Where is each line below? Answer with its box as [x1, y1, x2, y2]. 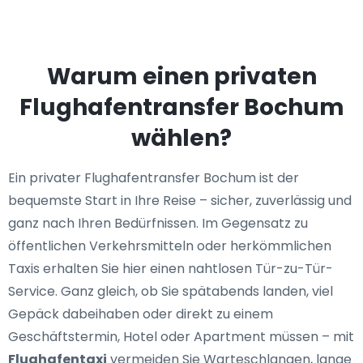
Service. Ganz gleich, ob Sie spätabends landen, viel [8, 282, 333, 301]
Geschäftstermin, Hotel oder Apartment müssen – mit [8, 327, 354, 346]
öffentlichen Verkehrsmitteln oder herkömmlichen [8, 237, 331, 255]
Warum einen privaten [46, 61, 317, 92]
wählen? [131, 122, 232, 154]
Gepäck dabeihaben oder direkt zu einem [8, 305, 273, 323]
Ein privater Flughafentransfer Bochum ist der [8, 169, 299, 187]
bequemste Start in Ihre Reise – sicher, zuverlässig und [8, 191, 352, 210]
